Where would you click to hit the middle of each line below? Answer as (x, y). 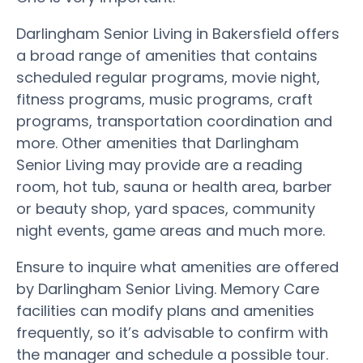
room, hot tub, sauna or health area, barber (174, 186)
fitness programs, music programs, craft (164, 99)
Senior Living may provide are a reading (159, 164)
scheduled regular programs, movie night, (168, 77)
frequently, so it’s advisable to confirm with (172, 332)
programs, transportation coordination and (174, 121)
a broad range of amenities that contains (167, 55)
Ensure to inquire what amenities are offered (177, 267)
